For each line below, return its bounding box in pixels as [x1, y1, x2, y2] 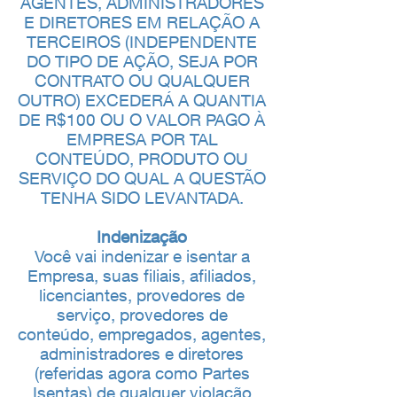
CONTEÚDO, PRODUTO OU [35, 149, 248, 168]
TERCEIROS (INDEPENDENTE [27, 32, 257, 51]
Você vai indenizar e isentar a [34, 246, 250, 266]
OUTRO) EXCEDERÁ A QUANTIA [18, 90, 266, 110]
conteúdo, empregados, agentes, [18, 324, 266, 344]
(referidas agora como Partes [34, 363, 250, 383]
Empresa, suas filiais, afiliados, [27, 266, 256, 285]
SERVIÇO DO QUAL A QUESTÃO [18, 168, 266, 188]
